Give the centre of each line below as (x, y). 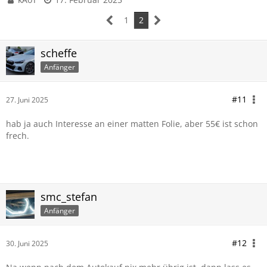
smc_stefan (69, 197)
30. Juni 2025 (27, 243)
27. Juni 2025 (27, 100)
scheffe (59, 53)
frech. (18, 136)
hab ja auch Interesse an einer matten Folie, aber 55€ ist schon (132, 124)
